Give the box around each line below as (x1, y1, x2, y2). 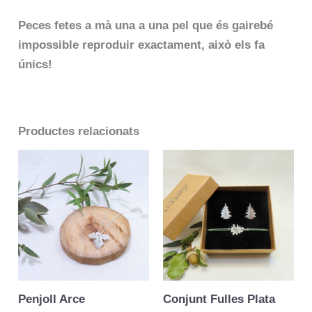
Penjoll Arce (18, 292, 86, 306)
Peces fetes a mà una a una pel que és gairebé (18, 18, 274, 32)
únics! (18, 57, 53, 71)
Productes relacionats (18, 124, 140, 138)
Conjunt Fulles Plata (163, 292, 275, 306)
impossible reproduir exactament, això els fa (18, 38, 265, 52)
